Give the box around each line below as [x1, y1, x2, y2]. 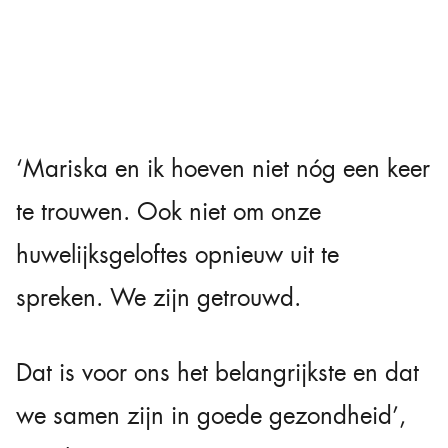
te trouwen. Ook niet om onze [16, 196, 321, 229]
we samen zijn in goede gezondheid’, [16, 400, 406, 433]
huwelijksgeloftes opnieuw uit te [16, 239, 339, 272]
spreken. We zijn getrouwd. [16, 282, 301, 315]
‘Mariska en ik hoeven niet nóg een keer [16, 153, 430, 186]
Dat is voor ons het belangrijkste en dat [16, 357, 419, 390]
